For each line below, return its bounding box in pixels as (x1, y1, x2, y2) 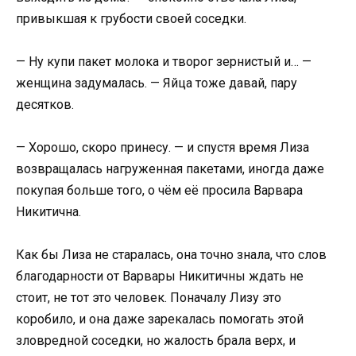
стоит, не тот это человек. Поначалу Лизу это (16, 290, 281, 306)
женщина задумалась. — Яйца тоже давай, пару (16, 75, 297, 91)
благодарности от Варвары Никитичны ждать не (16, 269, 304, 284)
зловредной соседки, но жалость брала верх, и (16, 333, 296, 349)
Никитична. (16, 204, 81, 220)
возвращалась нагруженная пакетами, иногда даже (16, 161, 324, 177)
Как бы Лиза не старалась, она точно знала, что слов (16, 247, 327, 263)
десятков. (16, 97, 74, 113)
